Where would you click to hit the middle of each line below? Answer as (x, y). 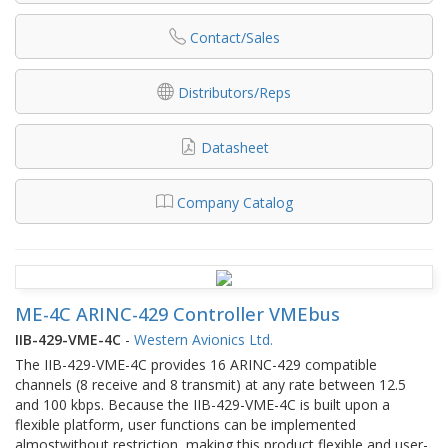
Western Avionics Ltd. (203, 339)
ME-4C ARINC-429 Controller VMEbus (177, 313)
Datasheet (234, 147)
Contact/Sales (234, 37)
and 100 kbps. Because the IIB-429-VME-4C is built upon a (202, 404)
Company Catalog (234, 202)
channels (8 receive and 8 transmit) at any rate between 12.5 (210, 384)
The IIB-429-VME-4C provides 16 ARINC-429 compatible (196, 364)
